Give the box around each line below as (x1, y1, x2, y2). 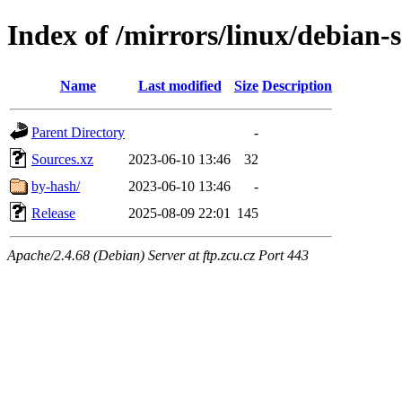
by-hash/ (31, 178, 80, 194)
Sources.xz (31, 151, 93, 167)
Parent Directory (31, 124, 125, 140)
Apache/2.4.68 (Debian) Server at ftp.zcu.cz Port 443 (7, 247, 309, 263)
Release (31, 205, 75, 221)
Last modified (137, 77, 222, 93)
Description (262, 77, 332, 93)
